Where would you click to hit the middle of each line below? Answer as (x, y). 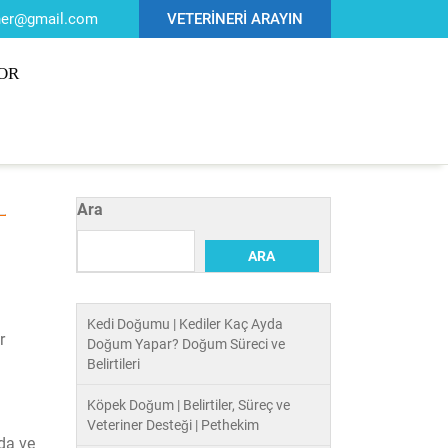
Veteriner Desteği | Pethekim (173, 425)
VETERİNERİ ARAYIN (235, 19)
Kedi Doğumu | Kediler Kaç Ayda (185, 324)
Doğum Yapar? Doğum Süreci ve (186, 344)
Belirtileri (113, 364)
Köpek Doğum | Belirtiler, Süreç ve (188, 405)
